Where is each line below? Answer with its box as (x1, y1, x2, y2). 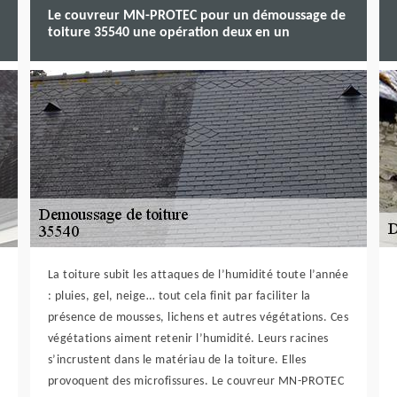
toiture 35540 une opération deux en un (47, 26, 290, 40)
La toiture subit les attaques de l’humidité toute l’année (47, 269, 349, 282)
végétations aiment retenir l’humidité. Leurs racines (47, 332, 329, 346)
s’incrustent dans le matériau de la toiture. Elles (47, 354, 307, 367)
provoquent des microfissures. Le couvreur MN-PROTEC (47, 375, 345, 388)
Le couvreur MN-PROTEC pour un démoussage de (47, 9, 346, 23)
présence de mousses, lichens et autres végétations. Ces (47, 311, 349, 324)
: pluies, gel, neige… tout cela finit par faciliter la (47, 290, 311, 303)
